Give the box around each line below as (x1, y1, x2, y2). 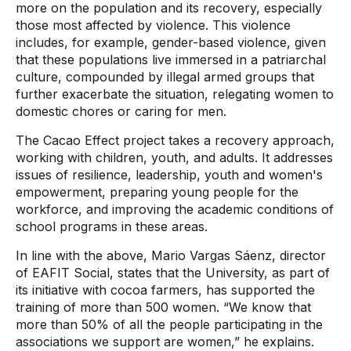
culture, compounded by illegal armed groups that (16, 69, 314, 85)
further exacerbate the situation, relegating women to (16, 86, 334, 102)
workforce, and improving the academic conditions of (16, 201, 334, 217)
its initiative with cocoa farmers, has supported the (16, 282, 315, 298)
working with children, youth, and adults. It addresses (16, 150, 333, 165)
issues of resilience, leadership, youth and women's (16, 167, 323, 183)
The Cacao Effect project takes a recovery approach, (16, 132, 335, 148)
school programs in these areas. (16, 219, 208, 234)
